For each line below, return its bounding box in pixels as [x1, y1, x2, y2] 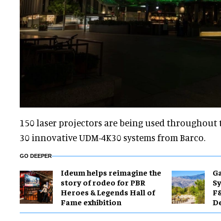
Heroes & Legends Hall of [61, 187, 155, 197]
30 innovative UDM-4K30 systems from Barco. [20, 132, 205, 144]
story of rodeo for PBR [61, 177, 145, 187]
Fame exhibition [61, 197, 121, 207]
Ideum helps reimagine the [61, 167, 161, 178]
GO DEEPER [20, 153, 52, 159]
